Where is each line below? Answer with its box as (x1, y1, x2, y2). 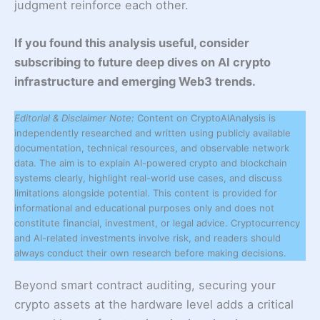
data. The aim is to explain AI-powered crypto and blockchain (14, 156, 287, 169)
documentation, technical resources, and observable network (14, 141, 289, 154)
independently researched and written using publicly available (14, 126, 291, 139)
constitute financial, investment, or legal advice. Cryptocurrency (14, 216, 300, 229)
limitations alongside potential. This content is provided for (14, 186, 277, 199)
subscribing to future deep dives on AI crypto (14, 55, 271, 70)
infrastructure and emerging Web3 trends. (14, 74, 256, 89)
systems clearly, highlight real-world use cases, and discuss (14, 171, 282, 184)
